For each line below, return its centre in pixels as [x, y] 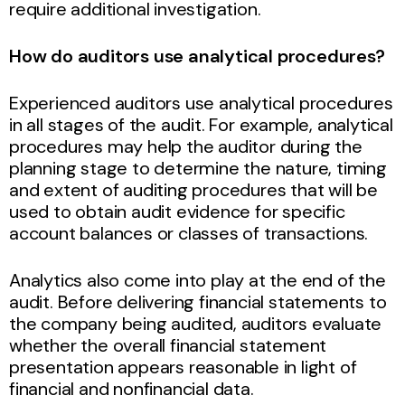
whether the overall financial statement [168, 345]
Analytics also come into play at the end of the [198, 280]
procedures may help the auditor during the [186, 146]
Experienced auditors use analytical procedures [201, 103]
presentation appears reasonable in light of [183, 367]
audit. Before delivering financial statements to [198, 301]
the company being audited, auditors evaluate [196, 323]
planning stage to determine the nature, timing [198, 168]
